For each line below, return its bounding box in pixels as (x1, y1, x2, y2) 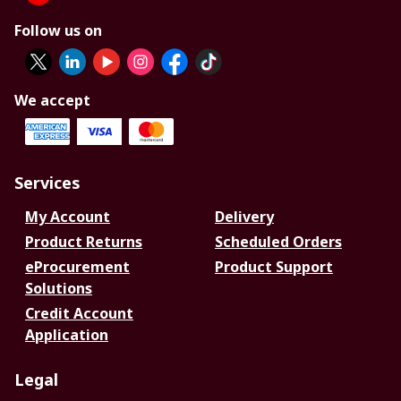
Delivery (214, 207, 274, 227)
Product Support (214, 257, 333, 277)
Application (25, 325, 108, 346)
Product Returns (25, 232, 142, 252)
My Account (25, 207, 110, 227)
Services (14, 172, 81, 194)
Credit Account (25, 303, 133, 324)
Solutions (25, 278, 92, 299)
